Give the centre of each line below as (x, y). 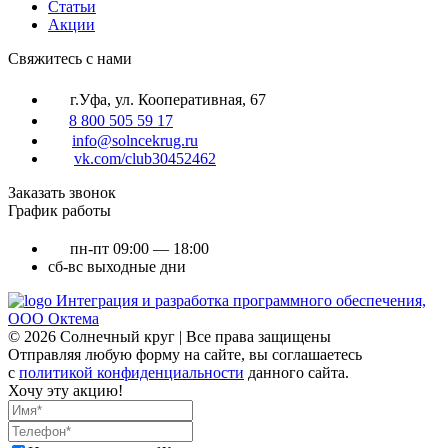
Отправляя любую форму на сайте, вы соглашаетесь (185, 354)
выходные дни (134, 266)
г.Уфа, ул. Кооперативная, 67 (168, 99)
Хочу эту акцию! (65, 390)
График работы (59, 210)
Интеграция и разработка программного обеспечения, (241, 300)
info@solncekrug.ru (135, 140)
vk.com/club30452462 (145, 158)
